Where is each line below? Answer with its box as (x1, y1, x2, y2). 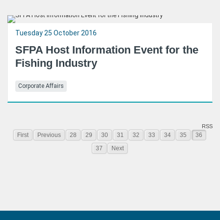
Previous (37, 132, 61, 138)
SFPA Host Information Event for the (15, 44, 198, 56)
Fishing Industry (15, 57, 97, 69)
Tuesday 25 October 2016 (15, 29, 97, 37)
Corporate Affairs (18, 82, 64, 89)
